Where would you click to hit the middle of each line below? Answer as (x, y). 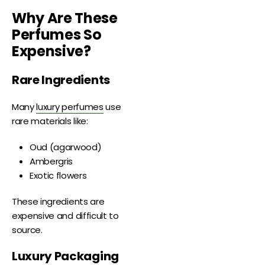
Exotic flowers (58, 176)
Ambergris (51, 161)
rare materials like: (50, 121)
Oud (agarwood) (66, 147)
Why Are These (65, 18)
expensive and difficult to (65, 216)
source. (27, 230)
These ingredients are (58, 202)
